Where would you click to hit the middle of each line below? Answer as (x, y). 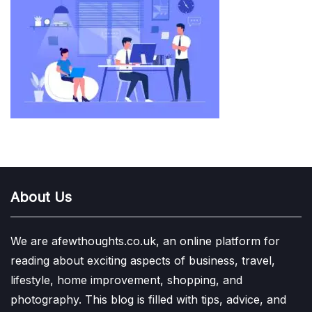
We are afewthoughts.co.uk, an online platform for (145, 241)
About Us (41, 197)
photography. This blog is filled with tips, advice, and (148, 299)
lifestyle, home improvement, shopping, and (126, 280)
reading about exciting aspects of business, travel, (143, 260)
